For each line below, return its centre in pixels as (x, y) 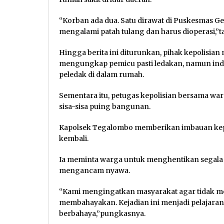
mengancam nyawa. (94, 170)
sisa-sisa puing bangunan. (105, 106)
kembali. (74, 138)
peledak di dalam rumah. (101, 74)
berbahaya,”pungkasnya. (102, 213)
